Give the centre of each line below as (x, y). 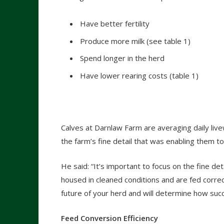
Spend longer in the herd (122, 58)
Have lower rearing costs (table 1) (139, 75)
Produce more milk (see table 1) (135, 41)
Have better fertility (115, 24)
